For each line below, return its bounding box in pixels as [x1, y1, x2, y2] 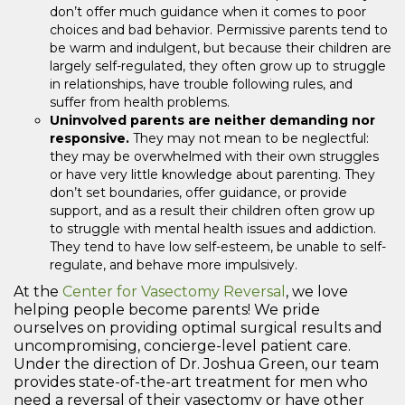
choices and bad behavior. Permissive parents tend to [50, 22, 388, 39]
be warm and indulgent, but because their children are [50, 40, 391, 57]
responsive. [50, 130, 129, 147]
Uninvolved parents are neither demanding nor [50, 112, 375, 129]
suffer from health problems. [50, 94, 230, 111]
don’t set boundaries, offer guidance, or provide [50, 184, 347, 202]
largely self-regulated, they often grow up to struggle [50, 58, 386, 75]
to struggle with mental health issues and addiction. [50, 221, 376, 238]
